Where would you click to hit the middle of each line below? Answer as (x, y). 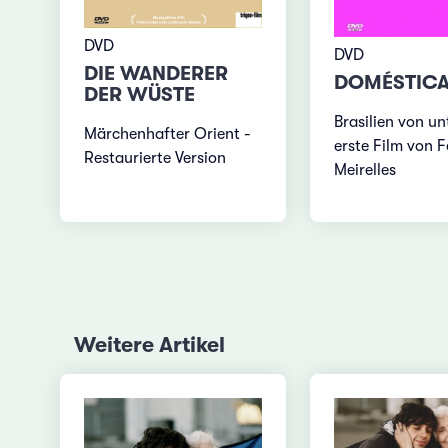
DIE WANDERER (156, 74)
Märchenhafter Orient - (168, 134)
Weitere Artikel (149, 345)
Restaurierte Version (155, 158)
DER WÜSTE (140, 95)
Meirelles (364, 170)
